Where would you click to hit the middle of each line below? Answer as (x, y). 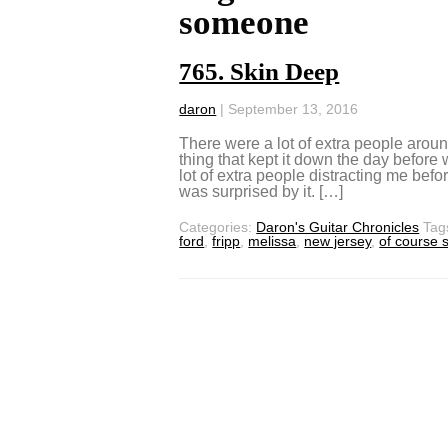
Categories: (218, 226)
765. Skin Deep (259, 71)
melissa (272, 240)
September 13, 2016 (293, 108)
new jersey (338, 240)
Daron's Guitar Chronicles (338, 226)
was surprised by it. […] (261, 191)
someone (244, 22)
